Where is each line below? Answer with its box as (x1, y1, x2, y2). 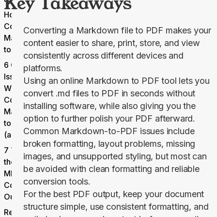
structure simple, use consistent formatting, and (23, 201, 209, 212)
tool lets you (159, 76, 210, 86)
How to (4, 10, 30, 20)
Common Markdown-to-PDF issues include (23, 126, 195, 137)
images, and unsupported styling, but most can (23, 151, 207, 162)
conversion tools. (23, 176, 91, 187)
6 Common (4, 60, 44, 70)
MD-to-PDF (4, 169, 44, 179)
